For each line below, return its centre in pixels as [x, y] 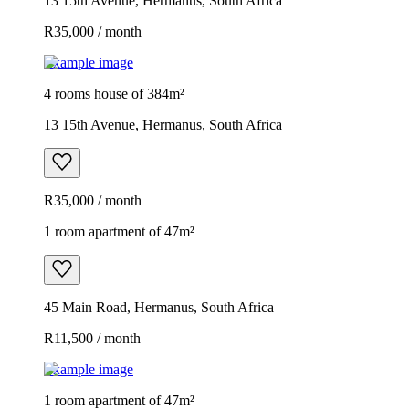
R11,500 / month [92, 338]
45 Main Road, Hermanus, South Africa [159, 307]
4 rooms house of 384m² [114, 93]
